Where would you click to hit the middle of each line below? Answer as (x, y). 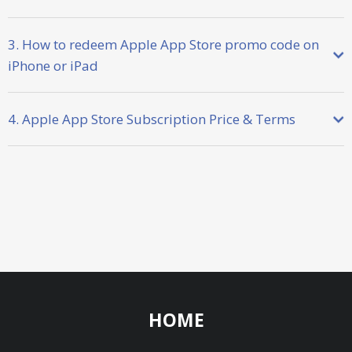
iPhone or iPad (53, 66)
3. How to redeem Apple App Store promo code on (163, 44)
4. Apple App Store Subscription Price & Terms (152, 119)
